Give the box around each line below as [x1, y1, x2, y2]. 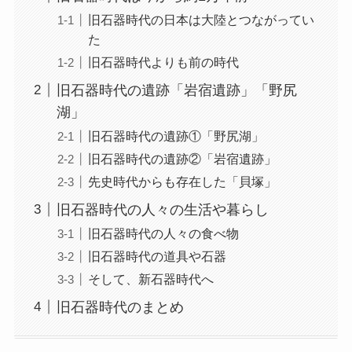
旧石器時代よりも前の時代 [87, 54, 239, 69]
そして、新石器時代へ [87, 272, 214, 286]
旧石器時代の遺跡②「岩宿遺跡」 [87, 151, 277, 166]
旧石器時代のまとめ [56, 299, 184, 315]
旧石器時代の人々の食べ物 [87, 225, 239, 240]
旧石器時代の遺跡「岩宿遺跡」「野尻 [56, 82, 297, 98]
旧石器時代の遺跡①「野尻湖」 [87, 128, 264, 143]
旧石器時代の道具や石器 [87, 248, 226, 263]
